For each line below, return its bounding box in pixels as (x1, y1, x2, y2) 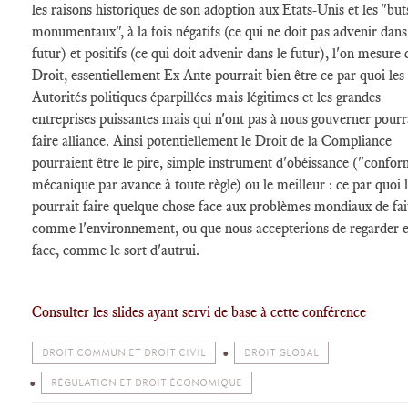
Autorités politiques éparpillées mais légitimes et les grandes (32, 88, 381, 106)
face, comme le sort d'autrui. (32, 241, 199, 259)
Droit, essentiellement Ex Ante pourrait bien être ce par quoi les (32, 66, 404, 84)
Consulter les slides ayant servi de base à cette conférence (32, 303, 366, 321)
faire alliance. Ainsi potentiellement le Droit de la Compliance (32, 132, 392, 149)
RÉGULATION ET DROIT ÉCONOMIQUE (51, 377, 242, 389)
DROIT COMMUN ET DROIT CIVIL (42, 347, 206, 359)
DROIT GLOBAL (244, 347, 319, 359)
